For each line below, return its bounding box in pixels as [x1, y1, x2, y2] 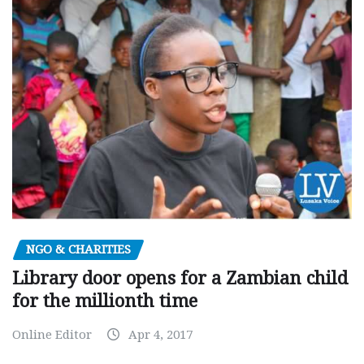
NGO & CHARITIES [26, 241, 131, 257]
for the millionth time [12, 291, 197, 312]
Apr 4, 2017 [128, 327, 193, 343]
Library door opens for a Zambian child [12, 268, 348, 289]
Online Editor [12, 327, 92, 343]
